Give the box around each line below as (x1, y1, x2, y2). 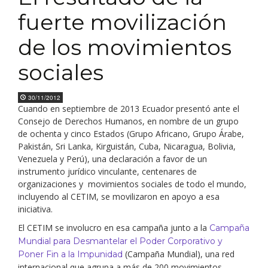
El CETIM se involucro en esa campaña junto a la (18, 222, 209, 233)
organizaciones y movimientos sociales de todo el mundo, (18, 178, 246, 190)
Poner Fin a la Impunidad (18, 249, 123, 260)
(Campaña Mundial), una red (123, 248, 234, 260)
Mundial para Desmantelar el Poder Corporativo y (18, 236, 223, 246)
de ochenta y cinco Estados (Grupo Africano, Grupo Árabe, (18, 128, 244, 139)
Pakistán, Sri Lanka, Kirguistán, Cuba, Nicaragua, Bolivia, (18, 141, 236, 152)
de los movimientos (18, 34, 232, 60)
